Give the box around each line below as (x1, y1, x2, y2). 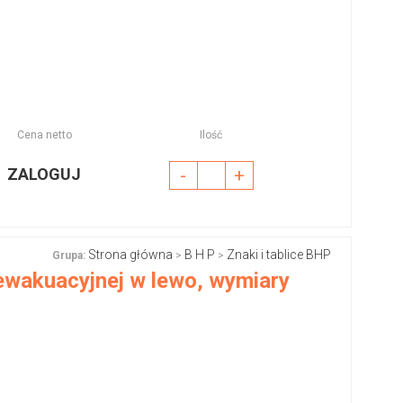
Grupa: (52, 249, 85, 262)
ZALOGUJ (7, 165, 82, 184)
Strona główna (88, 247, 173, 262)
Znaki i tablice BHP (227, 247, 331, 262)
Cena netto (16, 129, 72, 141)
